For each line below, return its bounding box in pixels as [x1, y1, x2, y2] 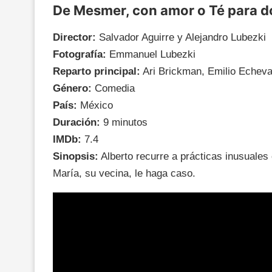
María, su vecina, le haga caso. [53, 167, 199, 179]
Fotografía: [53, 48, 106, 60]
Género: [53, 82, 92, 94]
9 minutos [100, 116, 148, 128]
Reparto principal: [53, 65, 140, 77]
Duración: [53, 116, 100, 128]
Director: [53, 31, 96, 43]
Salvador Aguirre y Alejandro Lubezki [96, 31, 266, 43]
